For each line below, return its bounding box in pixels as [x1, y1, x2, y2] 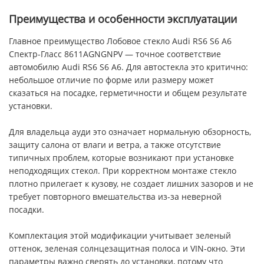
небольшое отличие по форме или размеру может [9, 74, 214, 85]
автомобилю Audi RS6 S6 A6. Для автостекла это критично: [9, 61, 248, 72]
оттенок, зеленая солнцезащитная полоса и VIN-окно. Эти [9, 243, 245, 254]
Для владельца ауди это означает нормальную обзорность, [9, 126, 251, 137]
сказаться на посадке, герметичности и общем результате [9, 87, 247, 98]
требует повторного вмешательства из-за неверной [9, 191, 222, 202]
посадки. [9, 204, 44, 215]
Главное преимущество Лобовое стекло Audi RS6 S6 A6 [9, 35, 232, 47]
